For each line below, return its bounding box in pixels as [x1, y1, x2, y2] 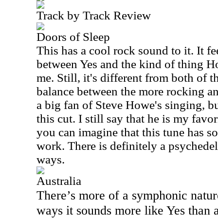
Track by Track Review [36, 9, 151, 22]
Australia [36, 174, 81, 187]
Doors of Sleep [36, 30, 110, 43]
